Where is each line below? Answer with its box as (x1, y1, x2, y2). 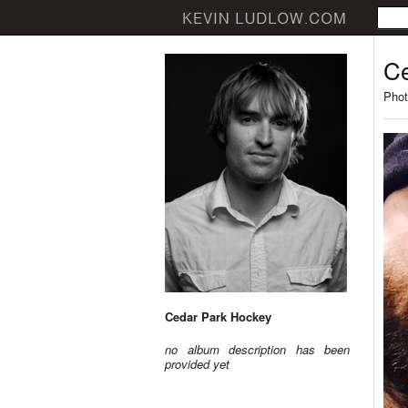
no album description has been (165, 341, 350, 358)
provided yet (165, 355, 229, 372)
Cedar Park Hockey (165, 308, 271, 325)
